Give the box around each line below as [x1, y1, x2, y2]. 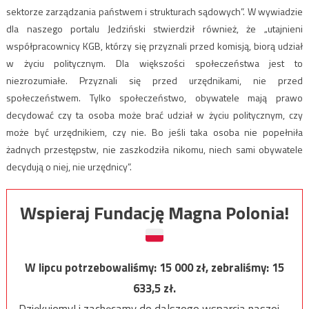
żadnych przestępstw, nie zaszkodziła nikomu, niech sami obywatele [6, 142, 303, 157]
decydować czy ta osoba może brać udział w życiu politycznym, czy [6, 108, 303, 123]
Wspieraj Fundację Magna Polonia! [20, 199, 289, 227]
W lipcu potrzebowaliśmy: [25, 259, 159, 277]
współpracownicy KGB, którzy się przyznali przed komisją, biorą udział [6, 39, 303, 54]
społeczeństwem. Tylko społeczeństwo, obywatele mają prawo [6, 90, 303, 106]
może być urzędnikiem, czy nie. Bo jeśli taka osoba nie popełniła [6, 125, 303, 140]
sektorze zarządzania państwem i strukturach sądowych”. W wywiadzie [6, 4, 303, 19]
